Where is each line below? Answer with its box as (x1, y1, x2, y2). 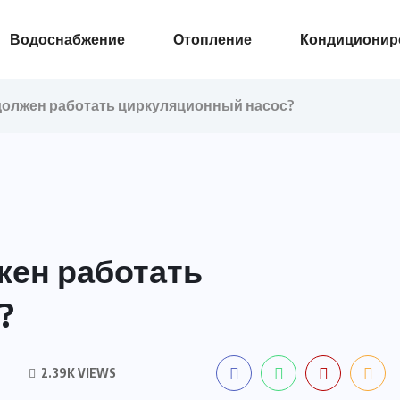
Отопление (172, 30, 252, 48)
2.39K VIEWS (38, 365, 116, 380)
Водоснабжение (9, 30, 125, 48)
